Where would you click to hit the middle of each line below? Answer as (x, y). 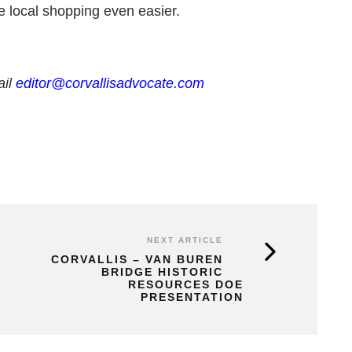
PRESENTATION (192, 297)
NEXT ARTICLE (185, 240)
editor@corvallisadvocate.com (110, 83)
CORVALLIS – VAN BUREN (137, 259)
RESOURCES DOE (186, 284)
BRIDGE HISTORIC (162, 272)
